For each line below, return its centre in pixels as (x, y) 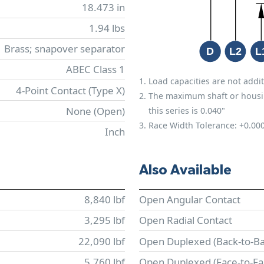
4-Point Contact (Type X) (70, 90)
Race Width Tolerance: (194, 125)
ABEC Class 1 (95, 70)
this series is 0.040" (187, 110)
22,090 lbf (102, 241)
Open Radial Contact (186, 220)
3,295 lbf (105, 220)
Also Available (185, 170)
